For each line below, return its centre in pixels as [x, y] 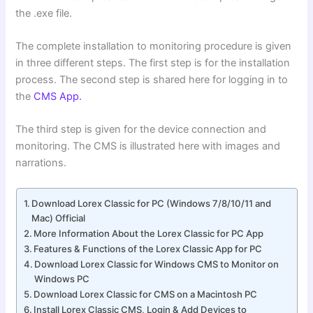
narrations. [41, 163]
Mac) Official [59, 218]
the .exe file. [44, 13]
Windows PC [62, 278]
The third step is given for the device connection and [141, 130]
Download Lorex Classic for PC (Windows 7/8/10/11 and [152, 203]
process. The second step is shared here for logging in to [152, 80]
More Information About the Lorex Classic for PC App [149, 233]
